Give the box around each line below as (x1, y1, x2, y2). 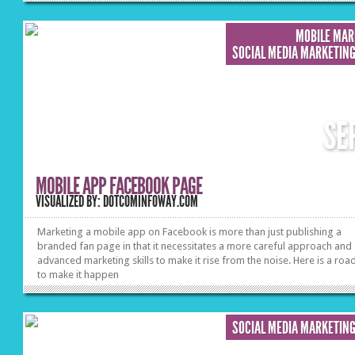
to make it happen (37, 269, 120, 281)
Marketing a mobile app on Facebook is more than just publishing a (37, 226, 342, 238)
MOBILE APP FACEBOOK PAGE (36, 172, 203, 200)
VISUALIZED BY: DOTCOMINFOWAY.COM (36, 193, 199, 211)
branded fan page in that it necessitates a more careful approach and (37, 240, 353, 252)
